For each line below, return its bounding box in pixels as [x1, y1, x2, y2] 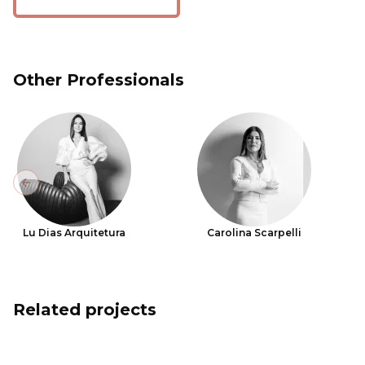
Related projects [13, 300, 156, 319]
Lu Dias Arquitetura [23, 226, 125, 239]
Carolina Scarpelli [207, 226, 302, 239]
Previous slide [24, 182, 112, 197]
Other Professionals [13, 70, 184, 90]
